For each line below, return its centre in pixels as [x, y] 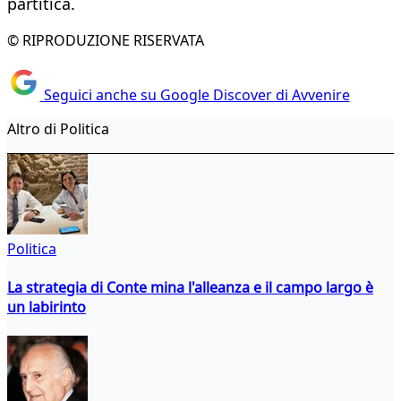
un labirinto [47, 307]
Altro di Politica [58, 128]
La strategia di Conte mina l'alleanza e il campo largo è [190, 287]
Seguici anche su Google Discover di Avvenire [195, 94]
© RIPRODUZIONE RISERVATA [106, 41]
